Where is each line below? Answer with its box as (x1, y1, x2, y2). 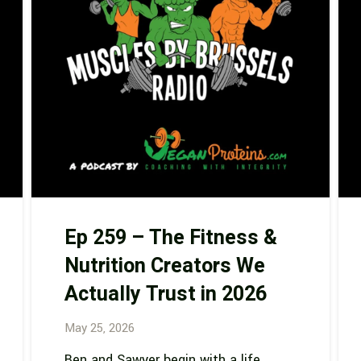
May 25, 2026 (64, 320, 135, 338)
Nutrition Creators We (64, 251, 265, 281)
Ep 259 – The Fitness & (64, 222, 277, 253)
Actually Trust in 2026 (64, 279, 267, 309)
